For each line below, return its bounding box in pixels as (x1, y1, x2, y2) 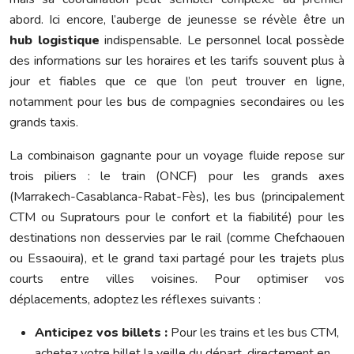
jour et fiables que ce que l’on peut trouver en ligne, (9, 73, 345, 91)
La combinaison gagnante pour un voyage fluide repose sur (9, 147, 345, 165)
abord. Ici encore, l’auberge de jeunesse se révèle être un (9, 11, 345, 29)
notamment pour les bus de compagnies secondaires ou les (9, 93, 345, 111)
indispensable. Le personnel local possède (99, 32, 345, 50)
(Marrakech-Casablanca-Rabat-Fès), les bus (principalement (9, 188, 345, 206)
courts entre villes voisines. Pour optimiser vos (9, 270, 345, 288)
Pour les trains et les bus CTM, (168, 324, 339, 342)
